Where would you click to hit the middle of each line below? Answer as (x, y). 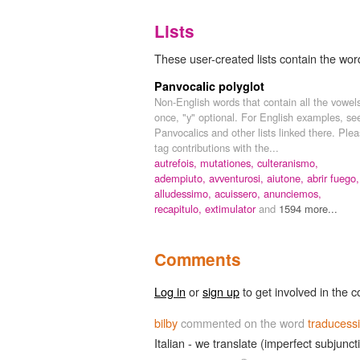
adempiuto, (182, 178)
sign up (221, 291)
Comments (198, 259)
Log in (170, 291)
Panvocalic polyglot (209, 86)
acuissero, (239, 193)
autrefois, (177, 162)
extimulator (232, 208)
